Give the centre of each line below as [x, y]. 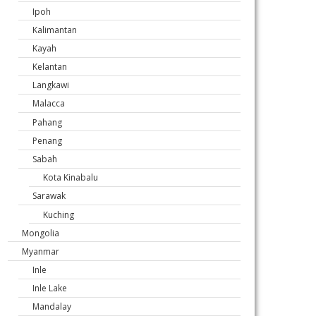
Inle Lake [50, 288]
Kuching [59, 214]
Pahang [47, 122]
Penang [47, 140]
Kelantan [50, 66]
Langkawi [51, 85]
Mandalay [52, 307]
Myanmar [41, 251]
